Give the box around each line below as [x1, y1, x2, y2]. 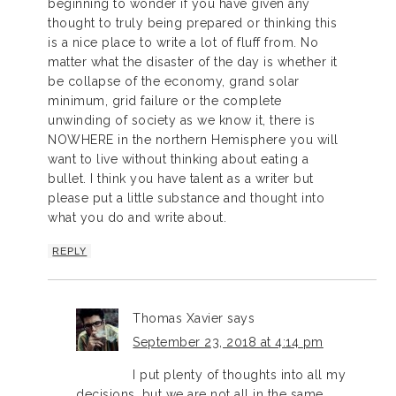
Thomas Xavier [133, 310, 224, 325]
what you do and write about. [48, 209, 227, 225]
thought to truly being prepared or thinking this [48, 15, 338, 30]
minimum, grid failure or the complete [48, 93, 282, 108]
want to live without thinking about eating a [48, 151, 309, 166]
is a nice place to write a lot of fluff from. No [48, 34, 319, 49]
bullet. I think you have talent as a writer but [48, 171, 314, 186]
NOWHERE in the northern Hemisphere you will [48, 132, 339, 147]
